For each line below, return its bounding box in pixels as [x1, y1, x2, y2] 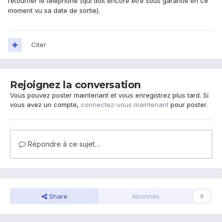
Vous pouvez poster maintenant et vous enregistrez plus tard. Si [10, 91, 209, 100]
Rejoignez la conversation [10, 79, 141, 91]
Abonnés [131, 192, 160, 201]
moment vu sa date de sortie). [8, 6, 100, 15]
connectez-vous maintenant [81, 101, 168, 109]
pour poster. [168, 101, 208, 109]
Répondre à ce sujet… [26, 140, 100, 149]
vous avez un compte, [10, 101, 81, 109]
